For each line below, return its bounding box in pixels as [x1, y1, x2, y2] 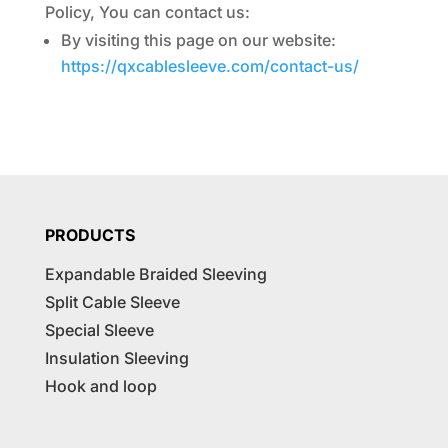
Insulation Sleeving [44, 348, 189, 368]
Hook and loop [44, 376, 157, 396]
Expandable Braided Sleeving [44, 264, 267, 284]
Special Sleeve [44, 320, 154, 340]
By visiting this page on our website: [60, 30, 336, 50]
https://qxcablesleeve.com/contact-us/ [60, 56, 359, 76]
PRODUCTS [44, 225, 135, 245]
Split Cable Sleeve [44, 292, 180, 312]
